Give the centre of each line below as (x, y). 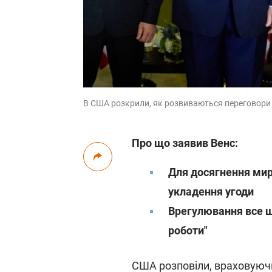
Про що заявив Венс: (185, 143)
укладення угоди (211, 192)
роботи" (188, 230)
